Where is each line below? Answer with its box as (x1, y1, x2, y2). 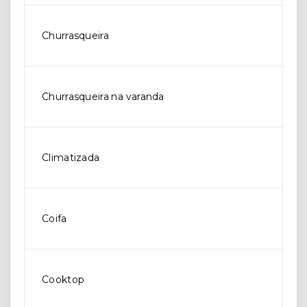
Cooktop (42, 273, 85, 286)
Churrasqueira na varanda (42, 90, 164, 103)
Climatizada (42, 151, 100, 164)
